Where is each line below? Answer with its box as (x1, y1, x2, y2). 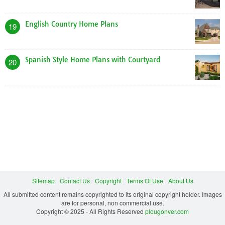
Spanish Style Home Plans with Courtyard (25, 55, 160, 65)
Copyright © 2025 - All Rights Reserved (36, 207, 145, 216)
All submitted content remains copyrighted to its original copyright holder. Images (3, 190, 222, 199)
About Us (168, 176, 193, 185)
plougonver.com (145, 207, 189, 216)
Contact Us (59, 176, 90, 185)
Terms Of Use (126, 176, 163, 185)
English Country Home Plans (25, 20, 118, 29)
